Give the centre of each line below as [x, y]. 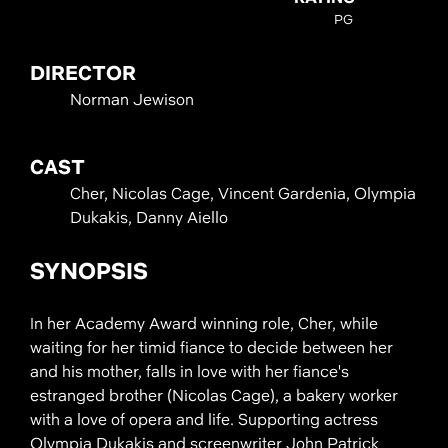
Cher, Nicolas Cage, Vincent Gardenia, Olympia [242, 193]
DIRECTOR [82, 72]
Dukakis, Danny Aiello [148, 217]
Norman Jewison [131, 99]
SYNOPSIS [88, 270]
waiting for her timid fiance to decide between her [211, 348]
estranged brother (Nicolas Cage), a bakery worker [213, 396]
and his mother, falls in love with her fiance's [189, 372]
